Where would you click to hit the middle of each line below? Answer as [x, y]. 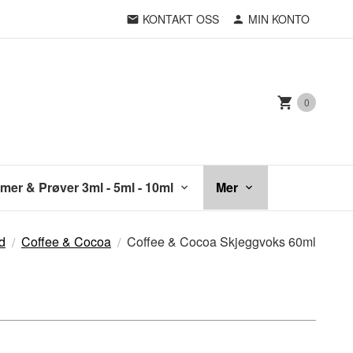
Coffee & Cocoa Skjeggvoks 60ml [221, 241]
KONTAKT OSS [181, 19]
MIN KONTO [279, 19]
